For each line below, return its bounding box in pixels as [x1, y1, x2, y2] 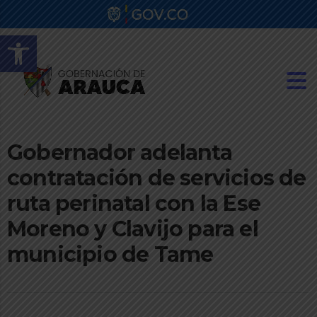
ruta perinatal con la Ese [7, 190, 261, 217]
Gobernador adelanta [7, 139, 232, 166]
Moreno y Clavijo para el [7, 216, 258, 243]
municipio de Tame [7, 241, 214, 268]
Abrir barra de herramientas [6, 26, 149, 57]
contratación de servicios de [7, 165, 306, 192]
